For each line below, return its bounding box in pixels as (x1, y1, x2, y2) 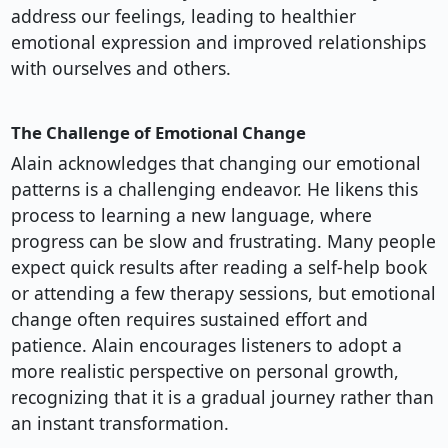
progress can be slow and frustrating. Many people (10, 229, 436, 254)
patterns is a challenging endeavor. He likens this (10, 177, 418, 202)
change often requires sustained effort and (10, 307, 368, 332)
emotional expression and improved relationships (10, 30, 426, 55)
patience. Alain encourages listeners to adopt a (10, 333, 402, 358)
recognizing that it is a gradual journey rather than (10, 385, 434, 410)
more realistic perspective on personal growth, (10, 359, 399, 384)
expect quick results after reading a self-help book (10, 255, 427, 280)
